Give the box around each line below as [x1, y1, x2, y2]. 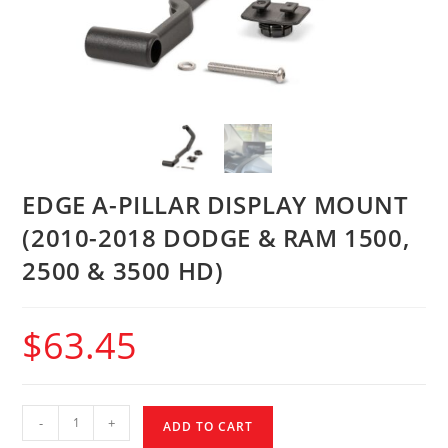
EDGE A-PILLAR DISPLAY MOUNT [22, 187, 409, 221]
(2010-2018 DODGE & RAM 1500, [22, 220, 410, 254]
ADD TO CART [163, 417, 254, 435]
